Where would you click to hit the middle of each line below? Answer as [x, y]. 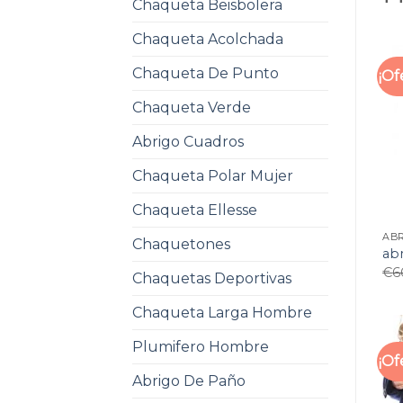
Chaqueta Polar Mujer [213, 175]
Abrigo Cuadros [188, 141]
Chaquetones [181, 244]
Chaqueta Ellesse [195, 210]
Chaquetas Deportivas [212, 278]
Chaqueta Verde [192, 107]
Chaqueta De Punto [206, 73]
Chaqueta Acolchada [208, 39]
